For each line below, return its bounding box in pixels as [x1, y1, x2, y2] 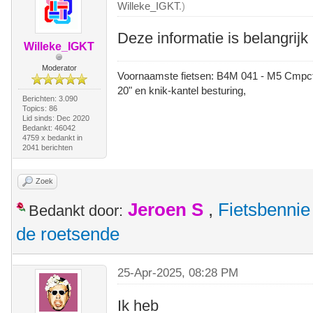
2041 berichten [22, 143, 73, 152]
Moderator [41, 63, 77, 72]
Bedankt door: [29, 201, 123, 219]
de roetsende [16, 224, 119, 244]
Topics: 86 [22, 103, 57, 112]
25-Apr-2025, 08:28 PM [117, 265, 239, 279]
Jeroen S [128, 199, 203, 219]
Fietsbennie [218, 199, 310, 219]
